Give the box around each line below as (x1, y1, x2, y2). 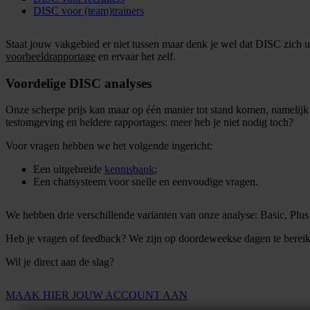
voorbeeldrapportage (6, 50, 95, 62)
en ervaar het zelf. (95, 50, 176, 62)
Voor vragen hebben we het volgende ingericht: (6, 140, 212, 152)
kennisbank (104, 163, 154, 176)
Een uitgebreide (33, 163, 104, 176)
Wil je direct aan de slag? (6, 256, 114, 268)
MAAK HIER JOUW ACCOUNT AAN (6, 289, 188, 302)
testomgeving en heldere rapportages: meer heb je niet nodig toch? (6, 116, 293, 129)
